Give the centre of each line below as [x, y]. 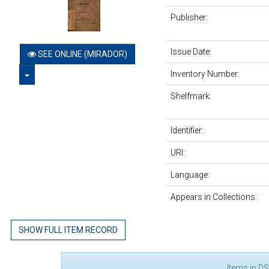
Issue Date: [192, 52]
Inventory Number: [206, 74]
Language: [191, 175]
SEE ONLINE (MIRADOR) [82, 54]
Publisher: [190, 18]
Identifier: [188, 131]
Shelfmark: [192, 96]
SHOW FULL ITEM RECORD [68, 230]
